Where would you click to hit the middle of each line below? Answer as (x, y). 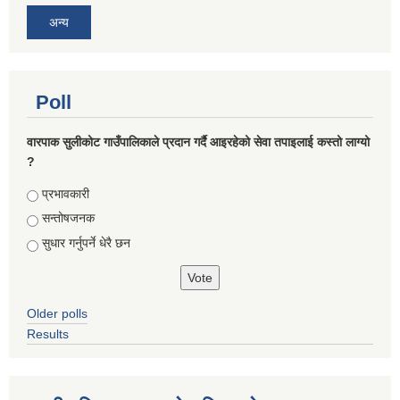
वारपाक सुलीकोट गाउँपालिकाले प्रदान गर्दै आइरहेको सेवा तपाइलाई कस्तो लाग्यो (198, 142)
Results (48, 333)
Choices (52, 193)
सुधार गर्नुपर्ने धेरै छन (86, 242)
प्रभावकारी (66, 193)
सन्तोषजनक (68, 218)
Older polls (57, 313)
